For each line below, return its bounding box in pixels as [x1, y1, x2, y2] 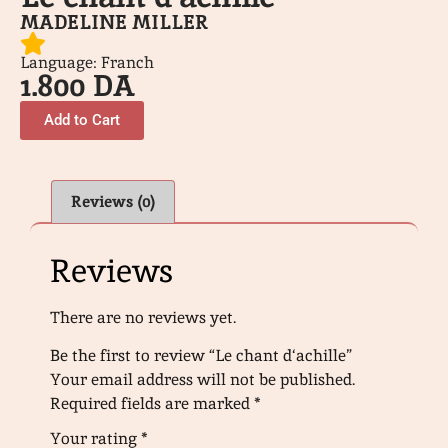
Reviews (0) [71, 190, 156, 212]
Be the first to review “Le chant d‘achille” [50, 345, 352, 367]
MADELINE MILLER [20, 9, 208, 36]
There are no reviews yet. [50, 306, 236, 328]
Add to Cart [44, 111, 120, 130]
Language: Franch [20, 52, 154, 74]
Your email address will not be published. [50, 369, 355, 391]
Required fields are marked [50, 393, 254, 415]
